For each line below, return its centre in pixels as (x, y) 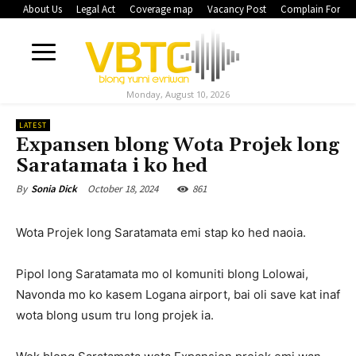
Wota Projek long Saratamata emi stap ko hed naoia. (161, 233)
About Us (43, 10)
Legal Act (96, 10)
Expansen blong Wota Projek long (178, 146)
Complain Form (315, 10)
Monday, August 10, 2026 (178, 95)
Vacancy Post (237, 10)
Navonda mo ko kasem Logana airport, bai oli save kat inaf (178, 295)
